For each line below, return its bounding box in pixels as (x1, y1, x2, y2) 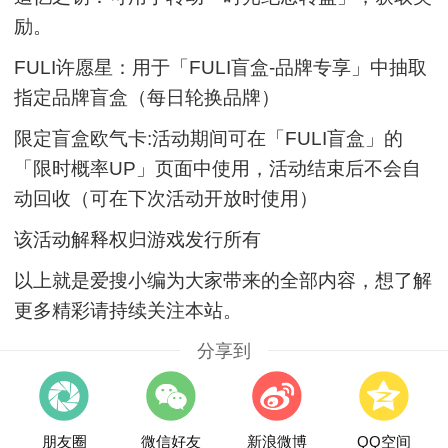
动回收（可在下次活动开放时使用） (14, 187, 319, 209)
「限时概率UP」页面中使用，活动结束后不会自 (14, 157, 422, 179)
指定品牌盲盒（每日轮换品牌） (14, 86, 281, 108)
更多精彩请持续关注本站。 (14, 299, 243, 321)
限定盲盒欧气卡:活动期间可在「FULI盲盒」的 (14, 127, 404, 149)
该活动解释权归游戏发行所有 (14, 228, 262, 250)
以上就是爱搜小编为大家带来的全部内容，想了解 (14, 269, 433, 291)
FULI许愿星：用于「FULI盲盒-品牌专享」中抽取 (14, 56, 428, 78)
